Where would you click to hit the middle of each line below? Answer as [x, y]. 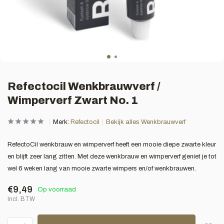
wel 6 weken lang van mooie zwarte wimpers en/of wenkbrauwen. [102, 168]
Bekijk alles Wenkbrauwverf [146, 122]
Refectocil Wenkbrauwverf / [84, 86]
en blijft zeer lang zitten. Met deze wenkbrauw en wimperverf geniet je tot [112, 156]
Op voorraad [57, 189]
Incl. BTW [21, 199]
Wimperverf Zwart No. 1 [73, 100]
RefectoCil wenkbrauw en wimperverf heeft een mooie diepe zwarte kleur [112, 144]
